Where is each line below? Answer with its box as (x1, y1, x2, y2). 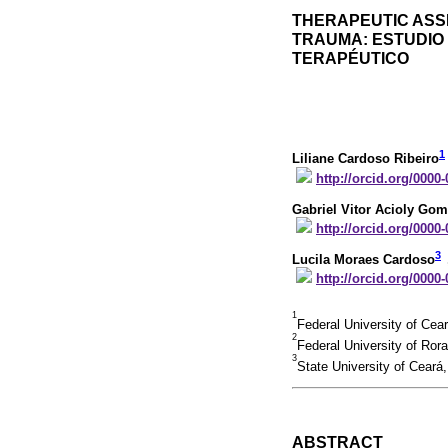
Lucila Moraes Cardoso (292, 251, 435, 267)
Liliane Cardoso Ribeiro (292, 151, 439, 167)
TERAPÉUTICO (292, 49, 409, 68)
